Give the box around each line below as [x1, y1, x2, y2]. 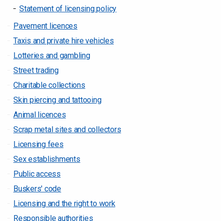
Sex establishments [13, 154, 80, 164]
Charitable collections [13, 80, 85, 90]
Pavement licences [13, 21, 77, 31]
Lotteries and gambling [13, 51, 90, 60]
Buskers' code [13, 184, 61, 193]
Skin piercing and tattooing [13, 95, 102, 105]
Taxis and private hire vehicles [13, 36, 114, 45]
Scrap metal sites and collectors [13, 125, 121, 134]
